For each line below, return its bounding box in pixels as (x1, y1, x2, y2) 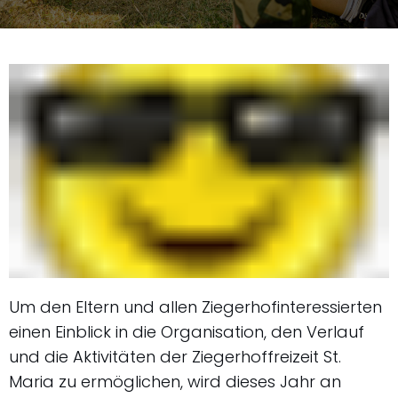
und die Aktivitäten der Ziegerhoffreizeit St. (9, 345, 341, 368)
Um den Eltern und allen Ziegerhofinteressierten (9, 295, 382, 318)
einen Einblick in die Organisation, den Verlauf (9, 320, 364, 343)
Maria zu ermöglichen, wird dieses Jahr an (9, 370, 341, 393)
